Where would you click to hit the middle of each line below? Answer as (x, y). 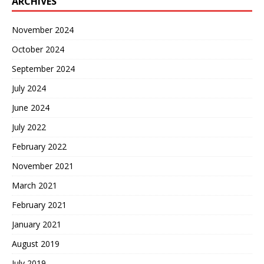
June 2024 (31, 107)
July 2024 (29, 88)
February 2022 (39, 146)
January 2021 (37, 224)
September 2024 (43, 68)
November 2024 (43, 29)
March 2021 (34, 185)
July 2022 (29, 127)
